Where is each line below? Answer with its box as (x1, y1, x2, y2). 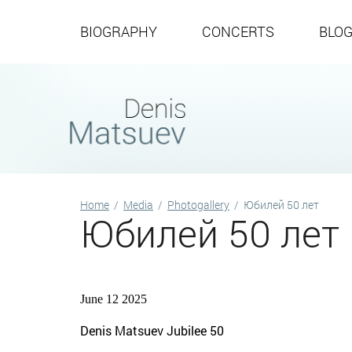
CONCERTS (201, 21, 274, 41)
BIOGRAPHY (80, 21, 157, 41)
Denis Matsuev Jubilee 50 (80, 322, 224, 339)
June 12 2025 (80, 292, 147, 306)
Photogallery (167, 197, 229, 212)
